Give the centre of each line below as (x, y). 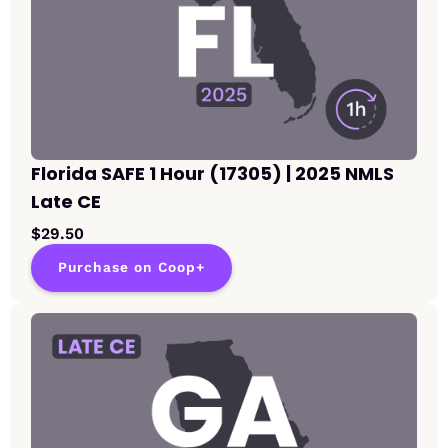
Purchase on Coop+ (131, 268)
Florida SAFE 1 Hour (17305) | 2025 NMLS (212, 174)
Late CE (66, 202)
